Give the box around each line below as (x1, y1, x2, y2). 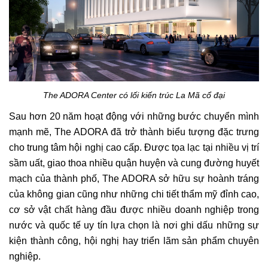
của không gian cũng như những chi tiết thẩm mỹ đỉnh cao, (9, 189, 259, 200)
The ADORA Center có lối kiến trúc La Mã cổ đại (43, 90, 225, 100)
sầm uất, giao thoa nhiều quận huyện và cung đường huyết (9, 158, 259, 169)
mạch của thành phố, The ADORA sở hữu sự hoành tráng (9, 173, 259, 184)
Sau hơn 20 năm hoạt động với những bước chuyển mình (9, 111, 259, 122)
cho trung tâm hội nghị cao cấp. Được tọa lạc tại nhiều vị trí (9, 142, 259, 153)
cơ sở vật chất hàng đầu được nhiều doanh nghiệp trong (9, 205, 259, 215)
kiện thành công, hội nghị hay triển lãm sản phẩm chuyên (9, 236, 259, 246)
